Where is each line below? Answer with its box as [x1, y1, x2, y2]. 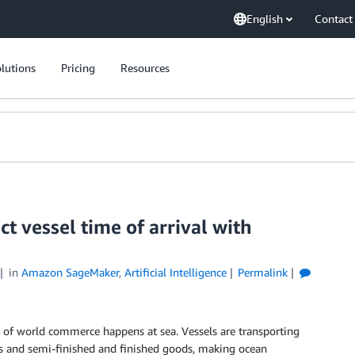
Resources [120, 61, 170, 74]
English [246, 12, 283, 25]
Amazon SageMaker [21, 265, 119, 279]
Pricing [61, 61, 95, 74]
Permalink [238, 265, 288, 279]
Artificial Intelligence [124, 265, 227, 279]
